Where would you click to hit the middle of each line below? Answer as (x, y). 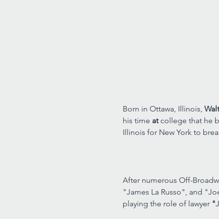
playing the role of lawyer (167, 204)
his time (137, 120)
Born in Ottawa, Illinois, (163, 109)
